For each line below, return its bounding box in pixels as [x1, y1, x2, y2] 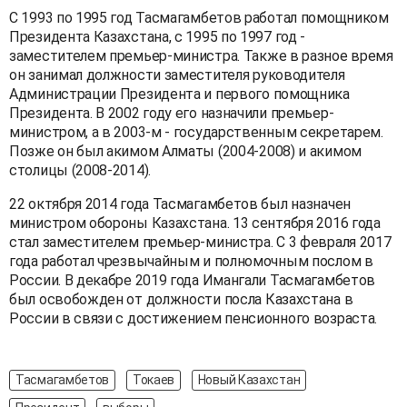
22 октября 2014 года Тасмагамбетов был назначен [9, 194, 351, 213]
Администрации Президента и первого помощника [9, 84, 350, 103]
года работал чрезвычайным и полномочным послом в [9, 252, 373, 270]
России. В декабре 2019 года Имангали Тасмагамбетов [9, 271, 376, 289]
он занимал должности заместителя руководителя [9, 65, 345, 84]
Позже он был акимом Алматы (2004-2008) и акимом [9, 142, 362, 160]
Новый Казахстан [197, 372, 301, 387]
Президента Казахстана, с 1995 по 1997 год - [9, 27, 306, 45]
